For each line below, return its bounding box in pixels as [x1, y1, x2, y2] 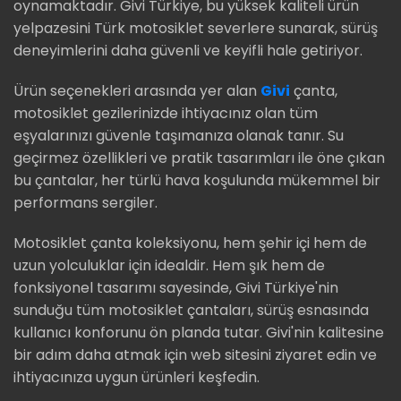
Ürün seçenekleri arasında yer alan [13, 81, 260, 102]
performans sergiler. [13, 192, 158, 214]
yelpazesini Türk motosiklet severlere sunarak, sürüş [13, 18, 378, 39]
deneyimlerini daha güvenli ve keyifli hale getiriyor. [13, 40, 363, 62]
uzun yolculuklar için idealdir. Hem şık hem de [13, 255, 325, 277]
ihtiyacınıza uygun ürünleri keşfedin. [13, 367, 260, 388]
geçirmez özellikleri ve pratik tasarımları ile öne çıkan [13, 148, 385, 169]
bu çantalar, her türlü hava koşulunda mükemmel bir [13, 170, 380, 192]
